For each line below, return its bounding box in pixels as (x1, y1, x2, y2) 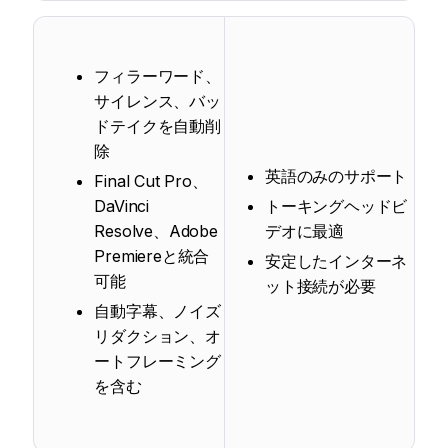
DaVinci (94, 196, 150, 216)
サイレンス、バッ (94, 91, 221, 111)
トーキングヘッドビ (265, 196, 408, 216)
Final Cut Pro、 (94, 171, 208, 191)
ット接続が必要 (265, 276, 376, 296)
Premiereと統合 (94, 246, 210, 266)
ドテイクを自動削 (94, 116, 221, 136)
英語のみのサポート (265, 166, 408, 186)
